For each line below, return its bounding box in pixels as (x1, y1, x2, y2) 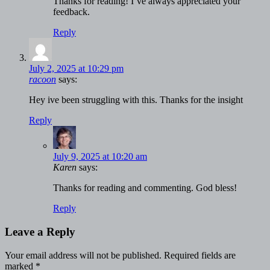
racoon (29, 74, 56, 85)
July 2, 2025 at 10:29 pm (29, 63, 124, 74)
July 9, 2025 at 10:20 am (53, 151, 147, 162)
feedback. (53, 7, 90, 17)
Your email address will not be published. (5, 250, 162, 260)
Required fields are (164, 250, 236, 260)
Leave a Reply (5, 225, 75, 238)
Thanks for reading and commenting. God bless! (53, 183, 237, 193)
